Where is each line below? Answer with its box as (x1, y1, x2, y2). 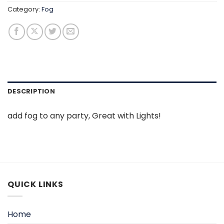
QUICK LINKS (7, 178, 63, 190)
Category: (7, 5, 41, 14)
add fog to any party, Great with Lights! (7, 109, 161, 121)
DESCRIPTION (7, 86, 55, 95)
